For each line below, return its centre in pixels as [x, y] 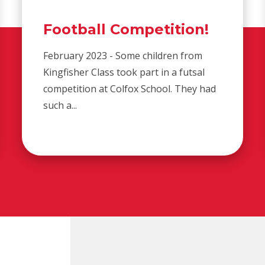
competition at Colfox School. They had [130, 88]
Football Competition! [126, 29]
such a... [60, 105]
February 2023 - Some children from [123, 55]
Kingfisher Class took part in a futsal [124, 72]
